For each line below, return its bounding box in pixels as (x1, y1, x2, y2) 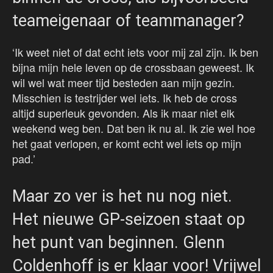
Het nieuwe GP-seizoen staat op (12, 210, 245, 230)
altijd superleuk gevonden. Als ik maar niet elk (12, 105, 235, 121)
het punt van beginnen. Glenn (12, 233, 225, 253)
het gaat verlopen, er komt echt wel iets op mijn (12, 135, 241, 152)
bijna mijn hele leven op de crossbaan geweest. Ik (12, 59, 254, 76)
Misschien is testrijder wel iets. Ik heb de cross (12, 90, 237, 106)
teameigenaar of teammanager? (12, 11, 244, 31)
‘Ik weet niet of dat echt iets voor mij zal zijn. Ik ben (12, 44, 258, 60)
